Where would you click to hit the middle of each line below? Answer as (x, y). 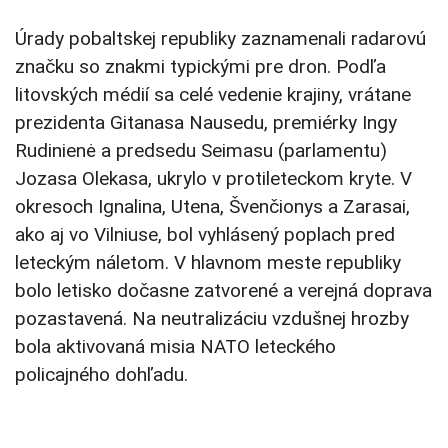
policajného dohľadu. (104, 375)
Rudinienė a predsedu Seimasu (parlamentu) (201, 151)
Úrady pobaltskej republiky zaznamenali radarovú (220, 39)
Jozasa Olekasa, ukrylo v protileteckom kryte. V (213, 179)
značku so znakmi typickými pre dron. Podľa (200, 67)
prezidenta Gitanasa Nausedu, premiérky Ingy (206, 123)
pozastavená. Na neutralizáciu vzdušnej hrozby (212, 319)
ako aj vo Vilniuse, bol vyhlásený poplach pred (205, 235)
